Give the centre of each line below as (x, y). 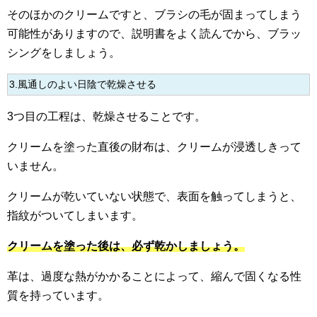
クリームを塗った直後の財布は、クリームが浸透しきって (154, 147)
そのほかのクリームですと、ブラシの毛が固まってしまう (154, 15)
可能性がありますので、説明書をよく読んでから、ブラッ (154, 34)
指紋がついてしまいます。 (75, 216)
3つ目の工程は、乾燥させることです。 (106, 117)
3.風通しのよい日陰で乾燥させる (83, 85)
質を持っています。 (58, 296)
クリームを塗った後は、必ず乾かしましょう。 (126, 246)
